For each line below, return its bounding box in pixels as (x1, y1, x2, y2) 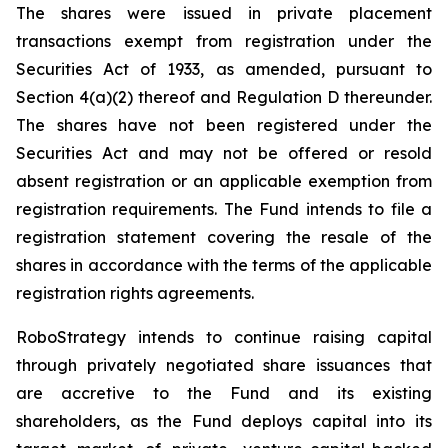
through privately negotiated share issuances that (16, 355, 432, 375)
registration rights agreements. (16, 283, 254, 303)
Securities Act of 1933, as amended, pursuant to (16, 59, 432, 79)
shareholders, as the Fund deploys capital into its (16, 411, 432, 431)
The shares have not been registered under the (16, 115, 432, 135)
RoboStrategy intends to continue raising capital (16, 327, 432, 347)
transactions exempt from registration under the (16, 31, 432, 51)
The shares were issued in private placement (16, 3, 432, 23)
